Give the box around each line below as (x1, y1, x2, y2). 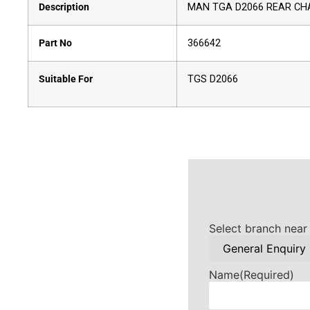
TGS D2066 (188, 73, 238, 85)
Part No (39, 37, 72, 49)
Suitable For (39, 73, 93, 85)
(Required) (239, 268, 294, 282)
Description (39, 1, 89, 13)
